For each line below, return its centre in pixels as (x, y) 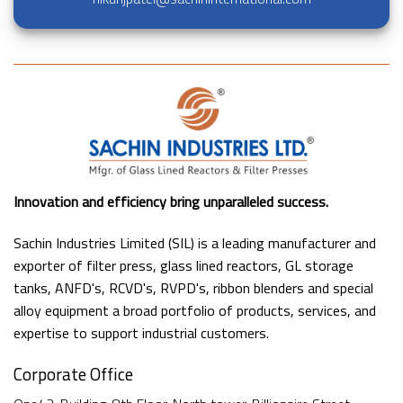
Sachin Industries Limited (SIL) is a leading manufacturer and (195, 242)
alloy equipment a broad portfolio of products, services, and (195, 310)
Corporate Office (73, 373)
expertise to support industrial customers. (141, 332)
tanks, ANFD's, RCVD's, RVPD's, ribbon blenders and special (193, 287)
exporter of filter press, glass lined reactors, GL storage (184, 265)
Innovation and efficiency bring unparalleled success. (171, 201)
